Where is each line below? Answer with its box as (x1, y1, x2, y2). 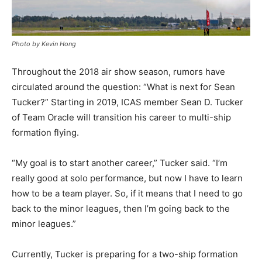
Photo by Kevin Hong (12, 39, 76, 48)
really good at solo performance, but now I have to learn (12, 172, 243, 184)
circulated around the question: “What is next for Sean (12, 81, 235, 92)
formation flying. (12, 126, 79, 138)
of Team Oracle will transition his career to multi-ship (12, 111, 231, 123)
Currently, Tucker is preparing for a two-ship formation (12, 248, 238, 260)
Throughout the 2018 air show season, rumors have (12, 65, 225, 77)
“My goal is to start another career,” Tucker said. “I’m (12, 157, 227, 168)
